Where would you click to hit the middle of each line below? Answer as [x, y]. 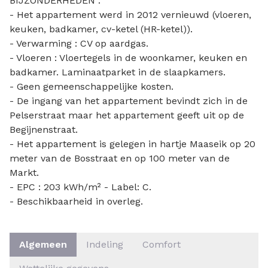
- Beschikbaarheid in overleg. [76, 202]
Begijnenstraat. [44, 130]
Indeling [105, 245]
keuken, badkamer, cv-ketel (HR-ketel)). [101, 29]
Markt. [24, 173]
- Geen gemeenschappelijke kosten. [92, 87]
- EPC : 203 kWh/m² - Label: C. [80, 187]
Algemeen [43, 245]
